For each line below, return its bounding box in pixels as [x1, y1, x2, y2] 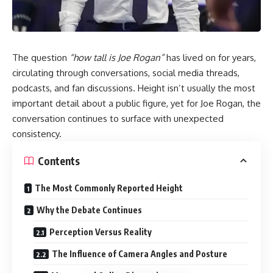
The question [12, 52, 69, 64]
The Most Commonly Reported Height [35, 183, 183, 194]
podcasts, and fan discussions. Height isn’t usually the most [12, 82, 255, 94]
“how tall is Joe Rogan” [69, 52, 164, 64]
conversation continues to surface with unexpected [12, 113, 224, 125]
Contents [38, 154, 80, 168]
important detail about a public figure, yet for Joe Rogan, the [12, 97, 261, 110]
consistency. [12, 128, 62, 140]
